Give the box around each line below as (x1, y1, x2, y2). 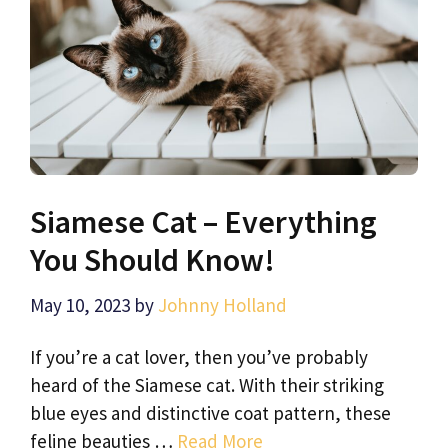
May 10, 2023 (30, 293, 130, 318)
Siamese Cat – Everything (30, 201, 377, 242)
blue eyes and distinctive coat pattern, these (30, 400, 391, 425)
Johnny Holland (158, 293, 287, 318)
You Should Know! (30, 239, 275, 280)
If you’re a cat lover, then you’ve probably (30, 344, 368, 369)
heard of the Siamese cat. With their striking (30, 372, 384, 397)
